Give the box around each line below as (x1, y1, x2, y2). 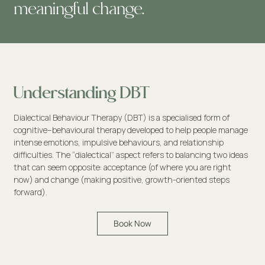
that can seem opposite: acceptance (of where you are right (13, 161, 231, 173)
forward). (13, 186, 47, 198)
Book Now (113, 218, 151, 230)
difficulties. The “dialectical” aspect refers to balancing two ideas (13, 149, 248, 161)
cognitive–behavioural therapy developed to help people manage (13, 124, 248, 136)
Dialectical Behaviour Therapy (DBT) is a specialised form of (13, 112, 230, 124)
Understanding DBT (13, 84, 150, 103)
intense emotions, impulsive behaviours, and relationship (13, 137, 224, 148)
